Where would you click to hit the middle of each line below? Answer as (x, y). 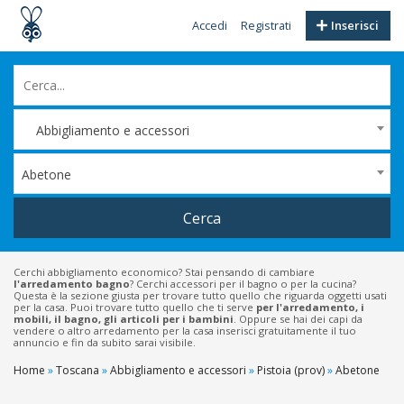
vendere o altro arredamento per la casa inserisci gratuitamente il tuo (185, 331)
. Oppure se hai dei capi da (298, 319)
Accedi (209, 25)
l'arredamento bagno (72, 284)
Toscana (78, 370)
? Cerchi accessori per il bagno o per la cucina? (243, 284)
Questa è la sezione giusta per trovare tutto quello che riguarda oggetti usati (200, 295)
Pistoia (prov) (291, 370)
